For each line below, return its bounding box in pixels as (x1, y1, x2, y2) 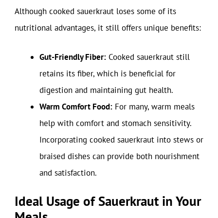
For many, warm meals (112, 101, 195, 112)
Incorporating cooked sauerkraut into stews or (39, 134, 203, 145)
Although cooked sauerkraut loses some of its (15, 6, 176, 17)
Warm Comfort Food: (39, 101, 112, 112)
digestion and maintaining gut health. (39, 84, 173, 95)
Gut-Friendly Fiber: (39, 51, 106, 62)
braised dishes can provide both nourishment (39, 150, 200, 162)
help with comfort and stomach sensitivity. (39, 117, 191, 128)
